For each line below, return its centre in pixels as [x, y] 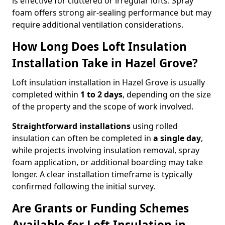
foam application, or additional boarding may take [107, 162]
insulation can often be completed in [83, 138]
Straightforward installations [71, 126]
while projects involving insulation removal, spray [106, 150]
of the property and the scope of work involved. [103, 106]
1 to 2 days [101, 94]
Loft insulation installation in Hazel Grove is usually [108, 82]
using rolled [154, 126]
